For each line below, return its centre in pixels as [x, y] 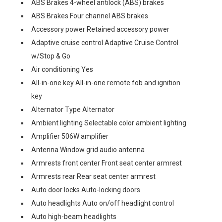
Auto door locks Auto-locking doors [86, 190]
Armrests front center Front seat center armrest [107, 163]
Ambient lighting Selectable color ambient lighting [109, 123]
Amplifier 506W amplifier [70, 136]
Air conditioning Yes [62, 69]
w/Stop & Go [51, 56]
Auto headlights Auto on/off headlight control [103, 203]
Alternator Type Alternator [73, 110]
